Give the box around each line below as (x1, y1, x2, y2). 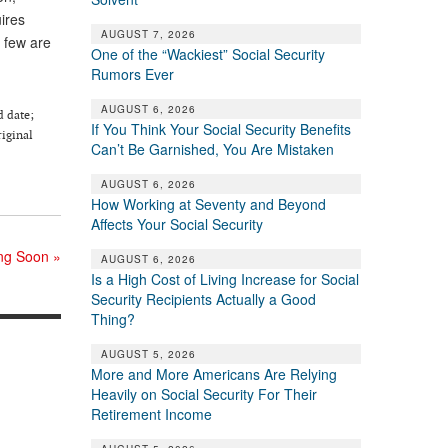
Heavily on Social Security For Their (90, 383, 317, 404)
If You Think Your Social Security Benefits (90, 118, 351, 139)
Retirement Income (90, 403, 212, 424)
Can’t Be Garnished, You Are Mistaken (90, 138, 334, 159)
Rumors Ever (90, 63, 174, 84)
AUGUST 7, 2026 (100, 26, 196, 41)
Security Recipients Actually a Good (90, 288, 316, 309)
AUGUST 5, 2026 (100, 346, 196, 361)
